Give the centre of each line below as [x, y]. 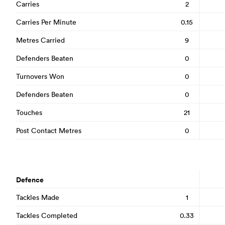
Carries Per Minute [46, 22]
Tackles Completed [47, 215]
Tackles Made [38, 197]
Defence [30, 180]
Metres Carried [40, 40]
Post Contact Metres [49, 130]
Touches [29, 112]
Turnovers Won [40, 76]
